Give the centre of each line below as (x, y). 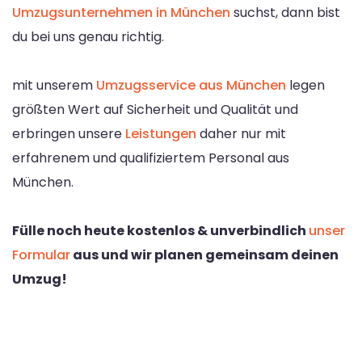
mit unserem (54, 85)
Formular (41, 255)
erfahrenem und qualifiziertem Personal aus (151, 158)
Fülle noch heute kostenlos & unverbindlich (160, 230)
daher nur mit (241, 133)
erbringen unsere (69, 133)
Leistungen (161, 133)
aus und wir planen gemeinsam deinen (204, 255)
